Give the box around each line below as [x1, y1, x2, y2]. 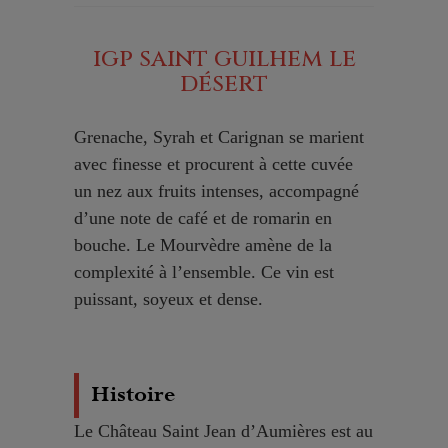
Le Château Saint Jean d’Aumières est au [74, 421, 373, 442]
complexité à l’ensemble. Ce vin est [74, 262, 334, 283]
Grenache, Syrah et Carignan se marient [74, 127, 364, 148]
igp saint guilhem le [92, 43, 356, 76]
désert [180, 68, 268, 101]
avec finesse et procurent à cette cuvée [74, 154, 353, 175]
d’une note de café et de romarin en [74, 208, 332, 229]
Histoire [79, 381, 175, 410]
